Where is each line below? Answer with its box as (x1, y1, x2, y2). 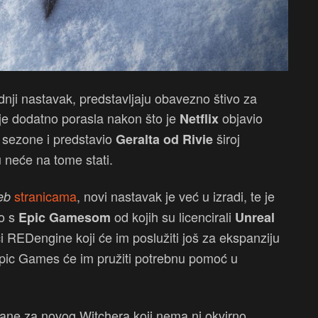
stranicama (14, 187, 77, 206)
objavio (222, 109, 263, 128)
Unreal (235, 208, 275, 227)
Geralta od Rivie (116, 130, 213, 149)
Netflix (180, 109, 222, 128)
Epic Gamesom (18, 208, 111, 227)
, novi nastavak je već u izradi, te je (77, 187, 275, 206)
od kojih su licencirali (111, 207, 235, 226)
